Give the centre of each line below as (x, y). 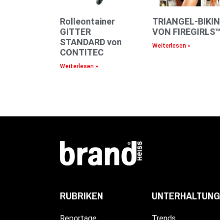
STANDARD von (91, 42)
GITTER (75, 31)
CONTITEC (82, 52)
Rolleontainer (87, 21)
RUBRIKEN (82, 196)
